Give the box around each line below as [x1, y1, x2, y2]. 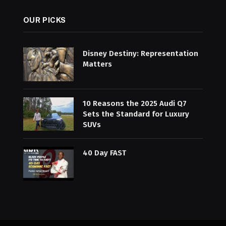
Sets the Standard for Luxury [82, 109, 189, 119]
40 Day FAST [82, 148, 126, 158]
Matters [82, 60, 112, 69]
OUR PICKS [23, 16, 67, 24]
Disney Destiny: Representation [82, 49, 198, 58]
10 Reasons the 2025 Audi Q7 [82, 98, 187, 108]
